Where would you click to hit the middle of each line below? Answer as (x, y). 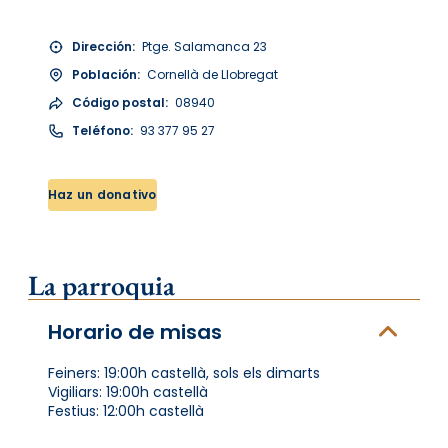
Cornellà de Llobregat (211, 74)
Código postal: (120, 102)
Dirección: (103, 46)
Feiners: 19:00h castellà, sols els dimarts (184, 372)
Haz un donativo (102, 195)
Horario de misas (135, 331)
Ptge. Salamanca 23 (203, 46)
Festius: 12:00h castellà (126, 410)
